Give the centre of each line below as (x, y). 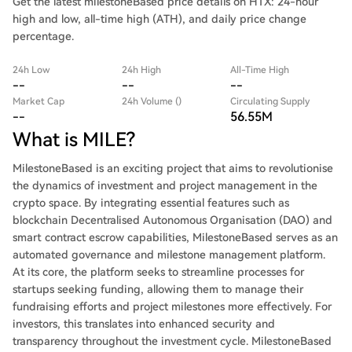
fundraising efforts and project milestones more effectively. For (172, 306)
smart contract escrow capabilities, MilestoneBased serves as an (175, 237)
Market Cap (38, 101)
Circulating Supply (270, 101)
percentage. (43, 36)
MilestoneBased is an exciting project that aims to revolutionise (173, 168)
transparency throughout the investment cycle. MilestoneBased (172, 341)
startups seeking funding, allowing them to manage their (158, 289)
